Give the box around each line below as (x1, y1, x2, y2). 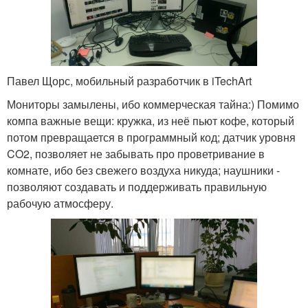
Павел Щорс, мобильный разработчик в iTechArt (7, 73, 252, 89)
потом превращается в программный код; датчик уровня (7, 129, 296, 146)
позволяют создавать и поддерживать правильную (7, 179, 267, 195)
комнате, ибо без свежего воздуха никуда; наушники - (7, 162, 280, 179)
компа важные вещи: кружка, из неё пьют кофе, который (7, 113, 294, 129)
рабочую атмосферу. (7, 195, 113, 212)
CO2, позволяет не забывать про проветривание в (7, 146, 265, 162)
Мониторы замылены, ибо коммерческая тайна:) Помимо (7, 96, 299, 113)
